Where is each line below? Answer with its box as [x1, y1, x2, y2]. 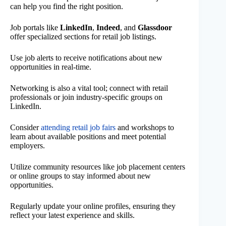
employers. [10, 141, 45, 150]
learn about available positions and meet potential [10, 132, 166, 141]
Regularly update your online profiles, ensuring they [10, 202, 176, 211]
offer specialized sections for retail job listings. [10, 32, 156, 41]
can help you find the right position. [10, 2, 123, 11]
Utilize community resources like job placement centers [10, 162, 185, 172]
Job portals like [10, 23, 60, 32]
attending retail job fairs [41, 123, 116, 132]
